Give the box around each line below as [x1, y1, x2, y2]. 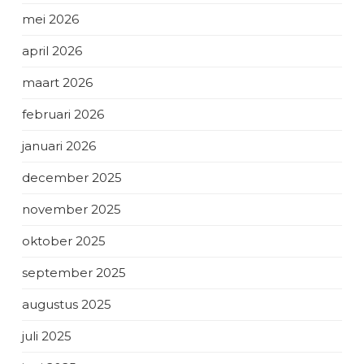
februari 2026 [22, 106, 104, 122]
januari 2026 [22, 138, 96, 154]
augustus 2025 [22, 297, 111, 312]
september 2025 [22, 265, 126, 280]
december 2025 [22, 170, 122, 185]
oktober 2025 [22, 233, 106, 249]
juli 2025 [22, 328, 71, 344]
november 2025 [22, 201, 121, 217]
